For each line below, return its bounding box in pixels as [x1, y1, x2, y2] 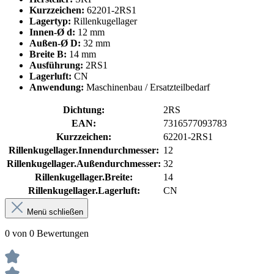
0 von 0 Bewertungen [5, 228, 89, 239]
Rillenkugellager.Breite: [35, 171, 133, 182]
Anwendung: [29, 81, 84, 92]
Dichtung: [63, 104, 105, 115]
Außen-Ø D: [29, 37, 81, 48]
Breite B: [29, 48, 67, 59]
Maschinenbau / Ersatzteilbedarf [84, 81, 210, 92]
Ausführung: [29, 59, 83, 70]
